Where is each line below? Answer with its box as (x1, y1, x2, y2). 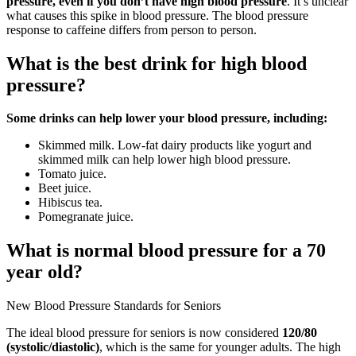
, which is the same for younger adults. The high (99, 340, 341, 354)
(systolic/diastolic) (6, 340, 99, 354)
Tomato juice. (38, 167, 106, 181)
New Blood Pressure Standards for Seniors (6, 299, 221, 313)
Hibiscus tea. (38, 195, 103, 210)
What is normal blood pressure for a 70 (6, 240, 326, 261)
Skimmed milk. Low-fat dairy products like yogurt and (38, 138, 311, 153)
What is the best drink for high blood (6, 52, 307, 74)
